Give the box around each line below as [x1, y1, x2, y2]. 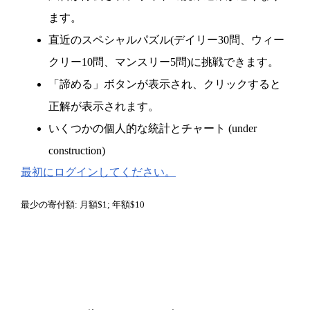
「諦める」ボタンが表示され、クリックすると [48, 77, 281, 90]
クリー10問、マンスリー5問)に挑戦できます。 [48, 55, 279, 68]
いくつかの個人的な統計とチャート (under [48, 122, 257, 134]
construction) [48, 144, 105, 156]
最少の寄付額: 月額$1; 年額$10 [21, 199, 145, 210]
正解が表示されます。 [48, 100, 159, 112]
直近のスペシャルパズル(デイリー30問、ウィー [48, 33, 284, 46]
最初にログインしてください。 [21, 165, 176, 178]
